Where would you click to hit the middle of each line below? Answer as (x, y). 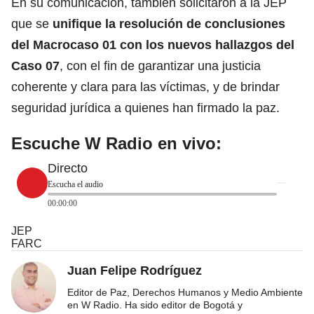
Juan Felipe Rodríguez (135, 270)
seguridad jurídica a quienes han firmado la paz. (145, 108)
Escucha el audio (75, 184)
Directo (68, 168)
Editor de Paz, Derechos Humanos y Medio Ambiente (185, 292)
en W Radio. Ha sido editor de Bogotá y (155, 305)
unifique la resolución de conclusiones (169, 23)
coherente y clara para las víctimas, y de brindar (145, 87)
